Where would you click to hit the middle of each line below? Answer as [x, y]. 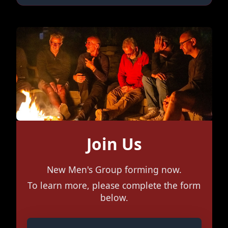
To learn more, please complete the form [114, 185]
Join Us [114, 144]
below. [114, 197]
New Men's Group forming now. [114, 169]
